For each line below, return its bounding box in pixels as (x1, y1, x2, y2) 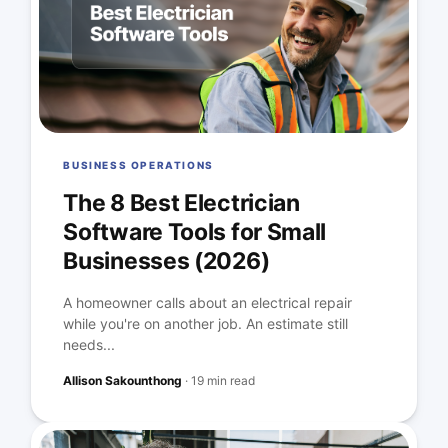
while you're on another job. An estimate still (63, 315, 349, 332)
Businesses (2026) (63, 247, 270, 275)
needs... (63, 336, 116, 353)
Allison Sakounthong (63, 373, 183, 388)
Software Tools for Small (63, 218, 327, 246)
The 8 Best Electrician (63, 189, 300, 217)
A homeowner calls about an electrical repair (63, 294, 353, 311)
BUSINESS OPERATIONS (63, 159, 214, 171)
